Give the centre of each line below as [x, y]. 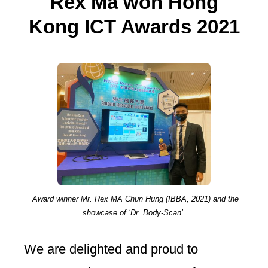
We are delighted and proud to [111, 249]
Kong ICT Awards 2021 [134, 26]
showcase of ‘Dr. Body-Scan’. [134, 213]
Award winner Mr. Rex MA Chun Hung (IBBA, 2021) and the [134, 199]
